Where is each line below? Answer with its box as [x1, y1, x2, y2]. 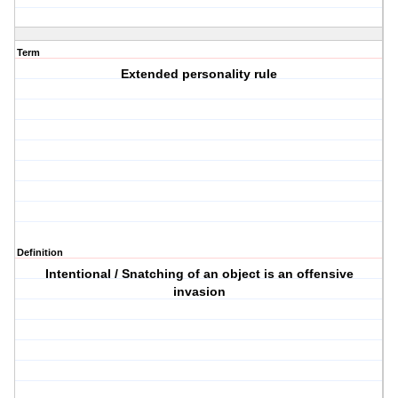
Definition [17, 247, 63, 259]
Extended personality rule [121, 67, 278, 82]
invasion [172, 284, 226, 299]
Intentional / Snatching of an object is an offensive [44, 267, 354, 282]
